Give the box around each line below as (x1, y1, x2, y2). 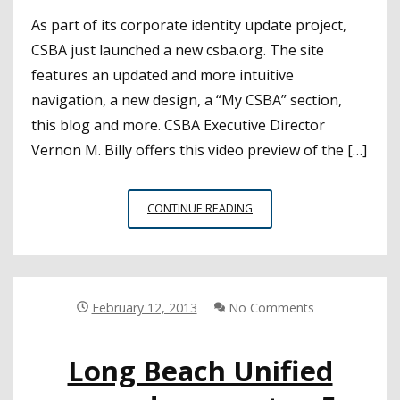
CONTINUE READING (147, 200, 253, 216)
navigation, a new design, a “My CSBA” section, (31, 89, 342, 110)
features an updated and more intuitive (31, 64, 294, 85)
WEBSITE (252, 337, 297, 353)
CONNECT (252, 219, 304, 235)
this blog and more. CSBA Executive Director (31, 114, 325, 135)
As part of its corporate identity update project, (31, 14, 346, 35)
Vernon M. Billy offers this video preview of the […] (31, 139, 367, 160)
